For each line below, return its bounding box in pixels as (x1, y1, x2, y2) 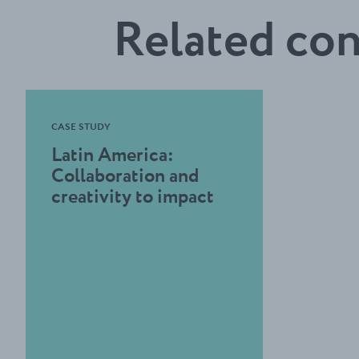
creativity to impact (51, 185, 214, 208)
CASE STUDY (51, 121, 111, 132)
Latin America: (51, 143, 174, 166)
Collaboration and (51, 164, 199, 187)
